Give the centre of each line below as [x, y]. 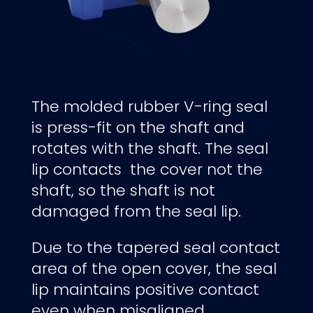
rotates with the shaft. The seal [150, 148]
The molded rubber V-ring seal [149, 106]
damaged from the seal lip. [136, 211]
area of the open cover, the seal [154, 268]
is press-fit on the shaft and [138, 127]
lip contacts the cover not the [147, 169]
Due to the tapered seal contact [155, 247]
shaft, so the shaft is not [123, 190]
